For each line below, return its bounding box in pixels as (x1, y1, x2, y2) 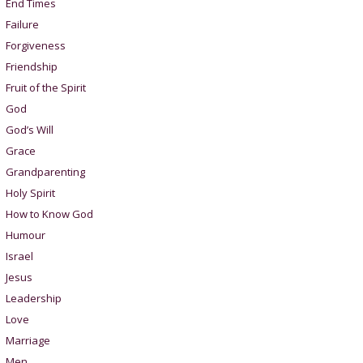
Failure (5, 16, 39, 32)
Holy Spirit (5, 185, 55, 200)
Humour (5, 227, 45, 242)
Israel (5, 248, 33, 263)
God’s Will (5, 122, 53, 137)
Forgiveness (5, 37, 66, 53)
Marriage (5, 332, 50, 348)
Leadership (5, 290, 62, 305)
